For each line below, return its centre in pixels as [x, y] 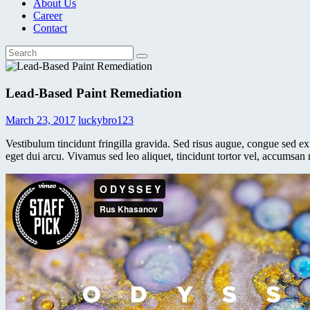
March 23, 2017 [40, 120]
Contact [50, 28]
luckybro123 [106, 120]
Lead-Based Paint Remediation [94, 93]
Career [48, 16]
